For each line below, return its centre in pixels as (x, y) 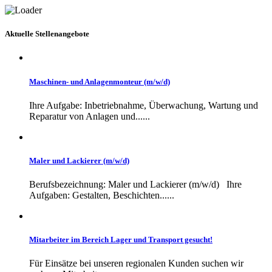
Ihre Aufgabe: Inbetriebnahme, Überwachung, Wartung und (144, 105)
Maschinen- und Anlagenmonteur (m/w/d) (100, 81)
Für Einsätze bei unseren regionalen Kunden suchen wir (136, 263)
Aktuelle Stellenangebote (47, 34)
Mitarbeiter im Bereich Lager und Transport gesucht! (121, 240)
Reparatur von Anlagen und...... (90, 116)
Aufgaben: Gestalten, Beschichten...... (102, 195)
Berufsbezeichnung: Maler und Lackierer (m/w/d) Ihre (135, 185)
